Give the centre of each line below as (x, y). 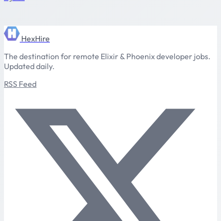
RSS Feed (20, 84)
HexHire (36, 38)
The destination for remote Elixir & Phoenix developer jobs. (107, 56)
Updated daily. (29, 66)
